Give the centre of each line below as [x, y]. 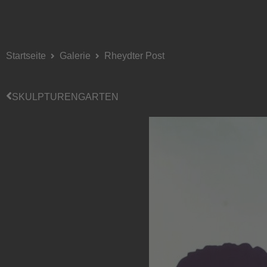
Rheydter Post [134, 56]
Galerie [75, 56]
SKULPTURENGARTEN [65, 97]
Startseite [26, 56]
